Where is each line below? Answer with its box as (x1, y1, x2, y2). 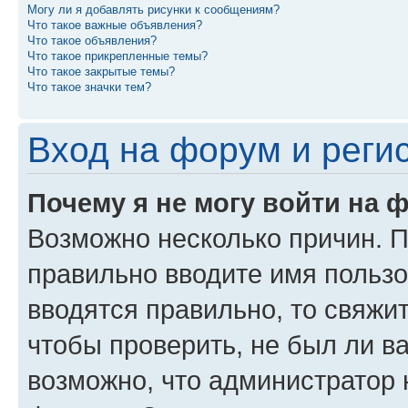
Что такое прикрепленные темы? (27, 49, 208, 63)
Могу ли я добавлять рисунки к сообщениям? (27, 3, 280, 16)
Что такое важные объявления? (27, 18, 202, 32)
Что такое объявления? (27, 34, 157, 47)
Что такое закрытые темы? (27, 65, 175, 78)
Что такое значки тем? (27, 80, 151, 94)
